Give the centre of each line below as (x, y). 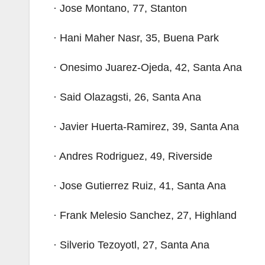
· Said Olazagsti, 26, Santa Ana (127, 97)
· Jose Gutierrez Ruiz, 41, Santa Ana (140, 186)
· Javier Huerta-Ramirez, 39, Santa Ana (146, 127)
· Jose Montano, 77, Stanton (120, 8)
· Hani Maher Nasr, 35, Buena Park (136, 38)
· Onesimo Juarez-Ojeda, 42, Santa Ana (148, 67)
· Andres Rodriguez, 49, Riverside (133, 156)
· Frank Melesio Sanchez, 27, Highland (145, 215)
